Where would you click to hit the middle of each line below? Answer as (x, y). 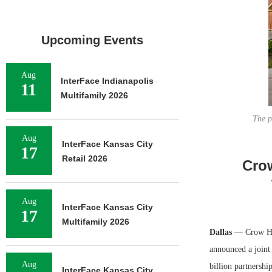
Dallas (222, 232)
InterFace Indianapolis (107, 81)
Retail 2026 (85, 158)
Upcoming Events (93, 40)
